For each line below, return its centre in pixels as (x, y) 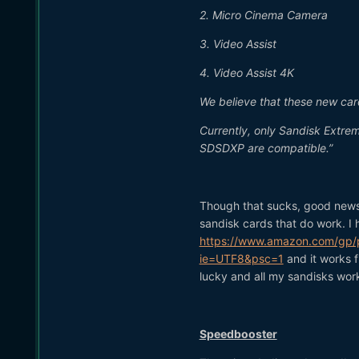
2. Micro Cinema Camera (263, 14)
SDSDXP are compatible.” (266, 147)
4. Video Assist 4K (246, 72)
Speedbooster (238, 333)
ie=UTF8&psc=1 (241, 258)
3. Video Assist (238, 43)
